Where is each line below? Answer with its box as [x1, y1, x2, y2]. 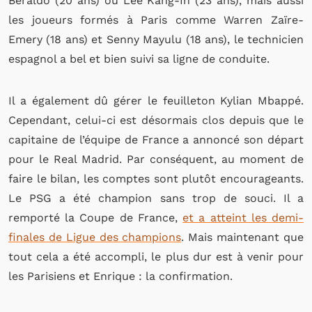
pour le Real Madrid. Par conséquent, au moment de [8, 153, 304, 166]
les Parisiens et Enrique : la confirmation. [8, 270, 233, 283]
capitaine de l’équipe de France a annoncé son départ [8, 133, 304, 146]
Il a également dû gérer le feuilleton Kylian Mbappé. [8, 94, 304, 107]
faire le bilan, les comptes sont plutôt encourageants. [8, 172, 304, 185]
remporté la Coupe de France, [8, 211, 183, 224]
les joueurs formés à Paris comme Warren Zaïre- [8, 13, 304, 26]
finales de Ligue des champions [8, 231, 182, 244]
